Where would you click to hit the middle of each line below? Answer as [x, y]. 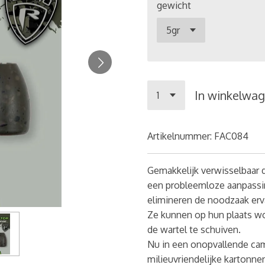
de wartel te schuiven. [194, 230]
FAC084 [231, 136]
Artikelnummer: [180, 136]
